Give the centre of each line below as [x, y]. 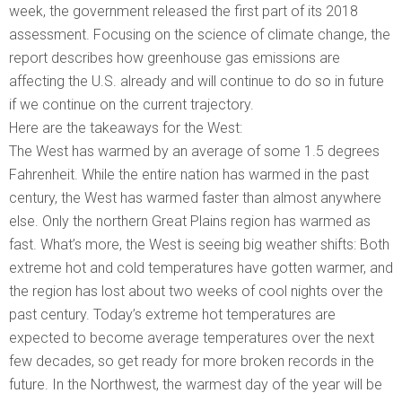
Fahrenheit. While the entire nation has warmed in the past [189, 175]
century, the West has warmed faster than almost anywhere [195, 198]
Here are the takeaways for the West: [126, 128]
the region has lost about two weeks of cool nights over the [196, 292]
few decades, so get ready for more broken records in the [192, 362]
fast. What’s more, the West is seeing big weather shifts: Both [199, 245]
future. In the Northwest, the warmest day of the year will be [196, 385]
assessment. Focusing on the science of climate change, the [200, 35]
